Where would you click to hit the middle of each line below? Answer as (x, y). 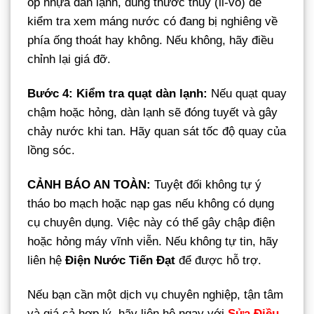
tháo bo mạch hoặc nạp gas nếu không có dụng (151, 203)
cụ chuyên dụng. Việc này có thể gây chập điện (151, 222)
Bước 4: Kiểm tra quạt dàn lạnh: (117, 93)
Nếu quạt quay (247, 93)
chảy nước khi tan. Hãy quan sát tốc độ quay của (157, 131)
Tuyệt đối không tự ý (206, 184)
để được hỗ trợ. (218, 260)
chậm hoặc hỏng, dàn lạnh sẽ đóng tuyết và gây (152, 112)
